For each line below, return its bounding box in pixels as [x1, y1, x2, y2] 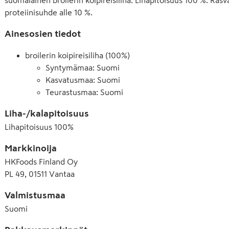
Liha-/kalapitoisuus [5, 108, 89, 118]
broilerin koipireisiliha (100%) [25, 51, 130, 59]
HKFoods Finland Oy [5, 157, 78, 166]
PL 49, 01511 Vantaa [5, 169, 75, 178]
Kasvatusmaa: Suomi [45, 75, 120, 84]
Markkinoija [5, 143, 57, 153]
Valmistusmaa [5, 190, 65, 200]
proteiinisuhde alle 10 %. [5, 8, 93, 16]
